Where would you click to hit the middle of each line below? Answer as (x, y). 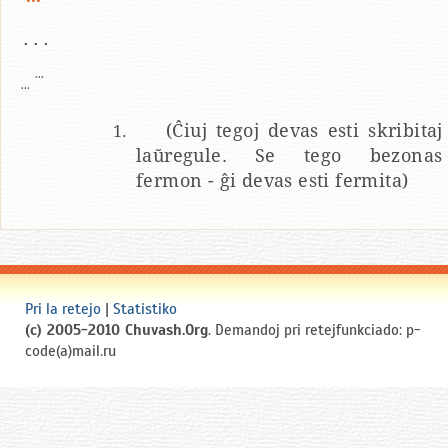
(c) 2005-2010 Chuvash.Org (116, 330)
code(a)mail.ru (70, 351)
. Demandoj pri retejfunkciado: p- (314, 330)
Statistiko (145, 309)
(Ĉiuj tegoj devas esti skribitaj (304, 131)
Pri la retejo (63, 309)
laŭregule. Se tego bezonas (289, 156)
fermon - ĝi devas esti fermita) (272, 181)
